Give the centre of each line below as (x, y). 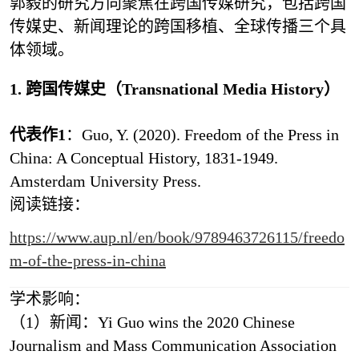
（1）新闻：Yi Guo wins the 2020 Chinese (152, 322)
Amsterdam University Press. (105, 181)
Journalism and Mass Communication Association (173, 345)
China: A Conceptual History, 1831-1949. (143, 157)
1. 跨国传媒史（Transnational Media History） (174, 89)
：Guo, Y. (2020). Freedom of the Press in (202, 134)
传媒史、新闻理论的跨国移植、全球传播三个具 (177, 26)
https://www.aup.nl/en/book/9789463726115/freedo (177, 237)
